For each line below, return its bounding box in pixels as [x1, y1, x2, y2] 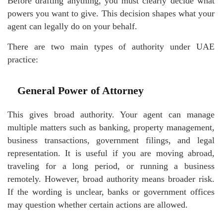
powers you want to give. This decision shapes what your [7, 8, 215, 18]
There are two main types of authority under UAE [7, 41, 215, 52]
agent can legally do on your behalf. [7, 21, 137, 31]
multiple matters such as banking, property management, [7, 122, 215, 132]
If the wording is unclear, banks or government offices [7, 186, 215, 197]
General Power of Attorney [17, 84, 144, 97]
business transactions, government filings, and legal [7, 135, 215, 145]
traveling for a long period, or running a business [7, 161, 215, 171]
